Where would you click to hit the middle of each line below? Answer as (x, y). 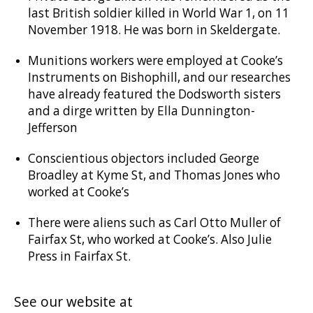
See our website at (73, 301)
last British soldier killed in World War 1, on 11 (159, 13)
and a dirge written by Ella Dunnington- (141, 111)
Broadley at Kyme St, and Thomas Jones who (154, 175)
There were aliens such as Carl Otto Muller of (154, 223)
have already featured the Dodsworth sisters (154, 94)
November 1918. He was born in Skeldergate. (154, 30)
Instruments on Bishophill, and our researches (159, 77)
